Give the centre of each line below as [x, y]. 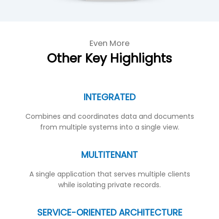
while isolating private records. [109, 185]
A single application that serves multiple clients [109, 174]
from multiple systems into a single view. [109, 127]
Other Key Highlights [109, 58]
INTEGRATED [109, 97]
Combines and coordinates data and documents [109, 117]
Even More [109, 44]
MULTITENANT [109, 154]
